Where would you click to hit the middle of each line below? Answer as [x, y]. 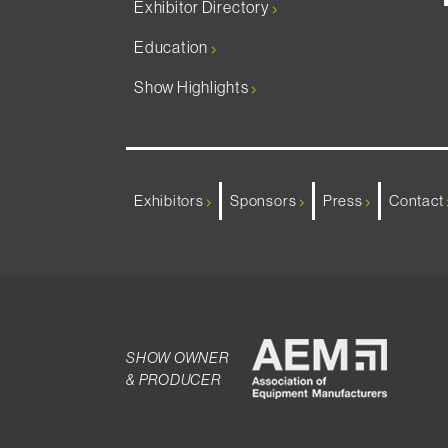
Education [172, 47]
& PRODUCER [173, 379]
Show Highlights [193, 87]
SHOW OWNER [177, 357]
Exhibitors [170, 200]
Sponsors [265, 200]
